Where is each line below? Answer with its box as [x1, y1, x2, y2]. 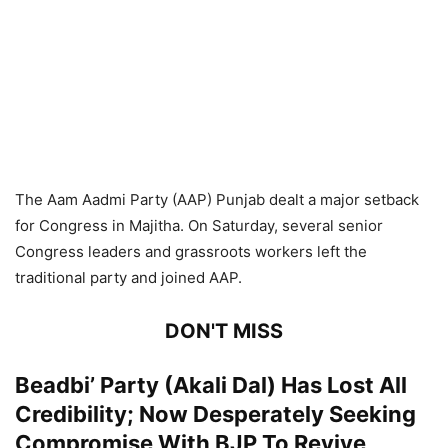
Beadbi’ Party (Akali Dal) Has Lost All [15, 371, 407, 398]
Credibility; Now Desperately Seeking [15, 400, 416, 427]
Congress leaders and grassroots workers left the [15, 241, 367, 261]
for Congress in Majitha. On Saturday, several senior [15, 215, 383, 235]
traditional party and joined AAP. [15, 267, 242, 287]
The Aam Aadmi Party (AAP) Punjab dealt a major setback [15, 189, 419, 209]
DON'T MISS [165, 318, 283, 343]
